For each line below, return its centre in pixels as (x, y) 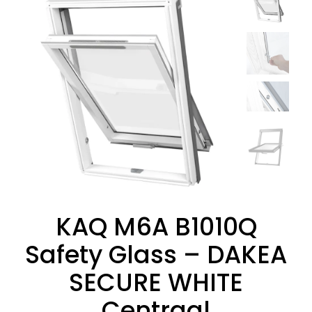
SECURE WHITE (156, 282)
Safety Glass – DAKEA (156, 254)
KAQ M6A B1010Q (156, 226)
